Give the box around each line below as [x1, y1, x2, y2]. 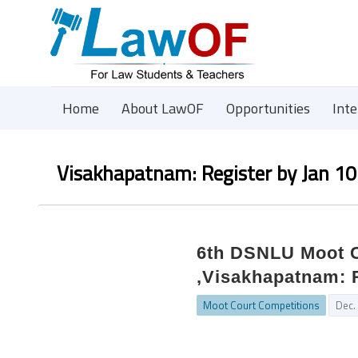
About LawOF [121, 97, 204, 119]
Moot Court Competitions [203, 297, 320, 313]
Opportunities [226, 97, 310, 119]
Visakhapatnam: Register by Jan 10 [57, 157, 356, 189]
